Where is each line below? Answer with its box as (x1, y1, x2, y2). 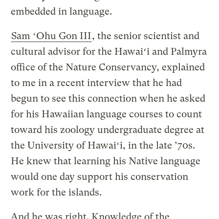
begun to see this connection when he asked (11, 93, 206, 105)
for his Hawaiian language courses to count (11, 109, 202, 120)
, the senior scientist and (92, 30, 200, 42)
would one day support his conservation (11, 171, 189, 183)
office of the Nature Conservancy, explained (11, 62, 205, 73)
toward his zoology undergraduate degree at (11, 124, 205, 136)
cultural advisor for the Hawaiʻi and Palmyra (11, 46, 207, 58)
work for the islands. (11, 187, 102, 198)
